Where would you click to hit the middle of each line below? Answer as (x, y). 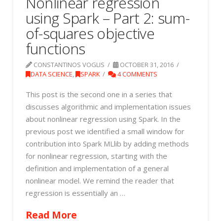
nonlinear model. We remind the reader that (100, 180)
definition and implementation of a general (97, 168)
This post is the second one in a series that (99, 94)
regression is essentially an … (75, 193)
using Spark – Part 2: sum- (107, 18)
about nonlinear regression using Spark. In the (103, 119)
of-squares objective (90, 34)
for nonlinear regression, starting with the (96, 156)
